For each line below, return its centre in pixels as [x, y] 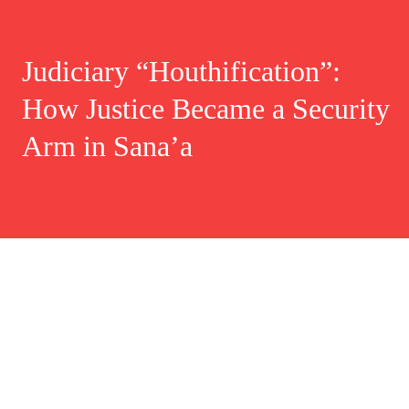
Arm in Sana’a [107, 147]
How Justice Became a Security [206, 109]
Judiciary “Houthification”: [181, 72]
